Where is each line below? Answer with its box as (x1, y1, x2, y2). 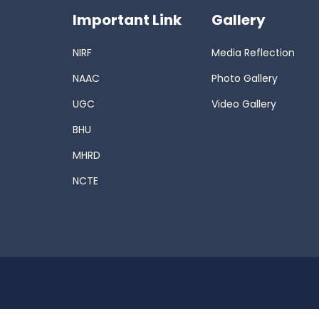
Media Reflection (211, 46, 295, 60)
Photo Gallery (211, 71, 278, 85)
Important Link (73, 10, 182, 30)
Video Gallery (211, 97, 276, 111)
